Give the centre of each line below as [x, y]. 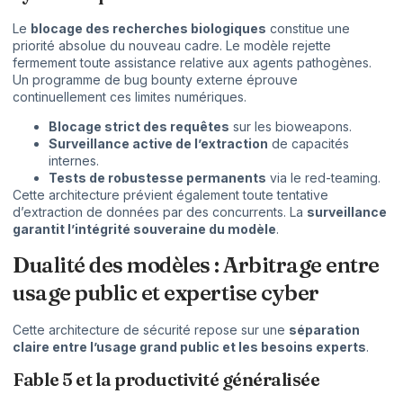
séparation [324, 329]
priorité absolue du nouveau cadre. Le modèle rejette [172, 45]
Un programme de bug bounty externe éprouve [155, 79]
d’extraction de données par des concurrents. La [160, 212]
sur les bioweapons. [291, 127]
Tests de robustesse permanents [157, 178]
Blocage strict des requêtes [139, 127]
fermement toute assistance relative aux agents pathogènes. [192, 62]
